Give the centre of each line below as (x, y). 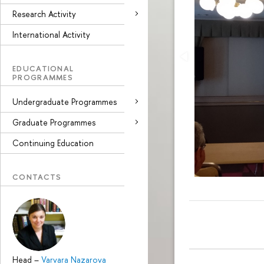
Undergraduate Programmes (65, 102)
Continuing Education (53, 143)
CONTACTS (37, 177)
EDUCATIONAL (43, 68)
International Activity (51, 34)
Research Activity (44, 14)
